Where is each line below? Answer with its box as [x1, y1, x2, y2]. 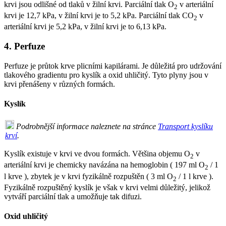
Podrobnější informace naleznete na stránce [16, 122, 158, 131]
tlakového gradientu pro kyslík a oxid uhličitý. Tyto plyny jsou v [4, 70, 208, 79]
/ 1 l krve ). [177, 172, 213, 181]
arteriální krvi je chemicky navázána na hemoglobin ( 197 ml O [4, 160, 205, 169]
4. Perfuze [4, 41, 45, 52]
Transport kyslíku [158, 122, 213, 131]
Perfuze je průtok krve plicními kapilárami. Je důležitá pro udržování [4, 61, 221, 70]
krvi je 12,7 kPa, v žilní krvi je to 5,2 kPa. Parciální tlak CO [4, 11, 194, 20]
